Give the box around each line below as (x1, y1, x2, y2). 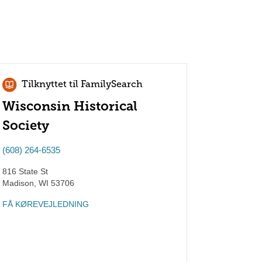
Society (2, 118, 49, 133)
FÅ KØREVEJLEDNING (2, 199, 89, 209)
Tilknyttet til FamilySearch (21, 80, 143, 89)
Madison (2, 178, 34, 188)
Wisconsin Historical (2, 98, 137, 114)
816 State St (2, 167, 48, 176)
